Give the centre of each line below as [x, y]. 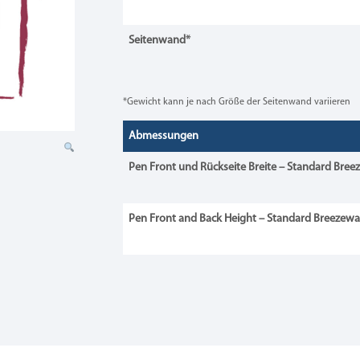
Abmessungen [163, 136]
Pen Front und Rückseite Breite [203, 167]
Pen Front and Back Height [192, 219]
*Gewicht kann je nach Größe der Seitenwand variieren [236, 102]
